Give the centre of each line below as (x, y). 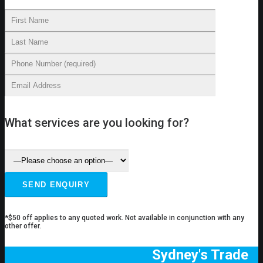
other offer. (23, 226)
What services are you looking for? (97, 123)
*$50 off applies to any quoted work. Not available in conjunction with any (124, 218)
